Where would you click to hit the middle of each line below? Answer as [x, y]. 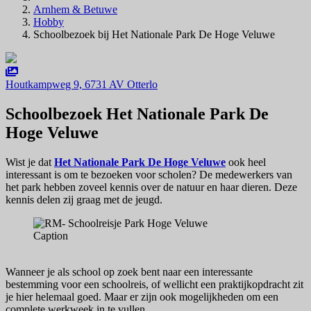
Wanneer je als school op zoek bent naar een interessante [129, 272]
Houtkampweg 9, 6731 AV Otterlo [82, 85]
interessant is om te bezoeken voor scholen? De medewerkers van [149, 175]
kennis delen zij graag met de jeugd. [84, 200]
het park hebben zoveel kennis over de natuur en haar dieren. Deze [151, 187]
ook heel [246, 162]
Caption [51, 236]
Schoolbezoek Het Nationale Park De [137, 114]
